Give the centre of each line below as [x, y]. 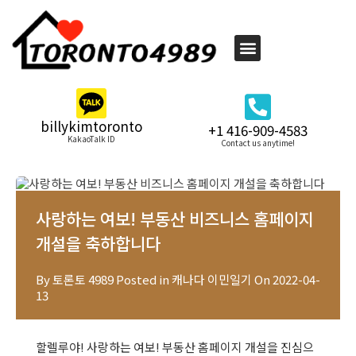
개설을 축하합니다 [98, 244]
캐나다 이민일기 [212, 280]
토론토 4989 [83, 280]
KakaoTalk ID [91, 139]
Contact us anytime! [258, 143]
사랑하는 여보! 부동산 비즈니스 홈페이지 [175, 219]
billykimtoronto [91, 126]
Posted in [143, 280]
